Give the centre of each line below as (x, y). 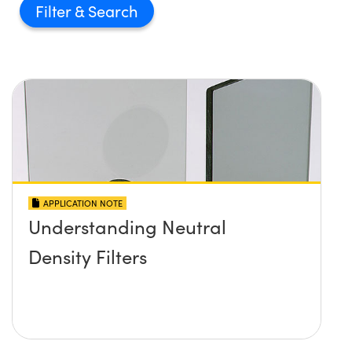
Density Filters (88, 256)
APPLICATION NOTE (83, 203)
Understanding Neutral (127, 226)
